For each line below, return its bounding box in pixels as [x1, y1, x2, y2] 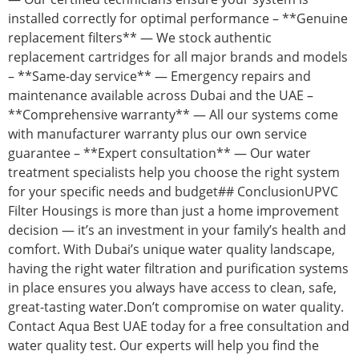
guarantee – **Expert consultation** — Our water [8, 144, 311, 163]
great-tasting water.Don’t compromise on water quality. [8, 298, 344, 317]
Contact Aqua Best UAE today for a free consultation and [8, 317, 349, 336]
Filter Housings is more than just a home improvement [8, 202, 339, 220]
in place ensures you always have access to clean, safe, [8, 279, 337, 297]
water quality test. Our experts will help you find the [8, 337, 319, 355]
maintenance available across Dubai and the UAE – [8, 87, 313, 105]
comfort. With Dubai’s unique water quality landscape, [8, 240, 335, 259]
